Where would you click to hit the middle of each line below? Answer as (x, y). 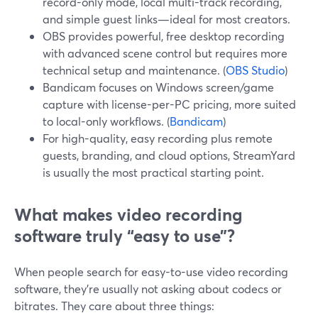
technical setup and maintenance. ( (134, 70)
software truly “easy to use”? (125, 236)
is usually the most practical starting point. (153, 172)
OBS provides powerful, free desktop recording (164, 36)
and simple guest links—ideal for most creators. (166, 19)
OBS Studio (255, 70)
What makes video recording (128, 214)
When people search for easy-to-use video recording (151, 272)
